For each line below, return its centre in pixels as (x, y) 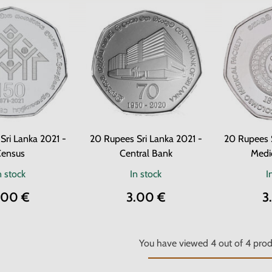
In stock (146, 174)
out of (230, 243)
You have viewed (175, 243)
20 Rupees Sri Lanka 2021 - (146, 139)
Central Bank (146, 153)
